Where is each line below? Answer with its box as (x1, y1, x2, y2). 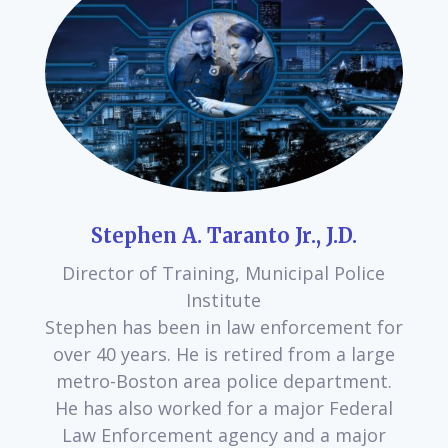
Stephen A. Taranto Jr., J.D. (90, 222, 357, 248)
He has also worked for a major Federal (54, 395, 393, 420)
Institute (186, 287, 262, 312)
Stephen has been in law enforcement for (44, 314, 403, 339)
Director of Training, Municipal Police (62, 260, 386, 285)
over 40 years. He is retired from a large (52, 341, 395, 366)
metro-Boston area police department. (55, 368, 392, 393)
